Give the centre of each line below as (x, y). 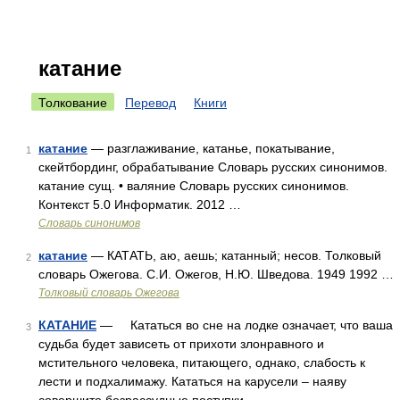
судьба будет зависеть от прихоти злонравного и (181, 344)
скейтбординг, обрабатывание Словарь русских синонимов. (213, 167)
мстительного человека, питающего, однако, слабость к (202, 362)
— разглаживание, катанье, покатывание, (211, 148)
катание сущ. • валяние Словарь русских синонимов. (194, 186)
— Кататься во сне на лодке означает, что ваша (245, 325)
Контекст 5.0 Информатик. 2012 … (140, 204)
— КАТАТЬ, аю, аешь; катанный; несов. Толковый (234, 255)
